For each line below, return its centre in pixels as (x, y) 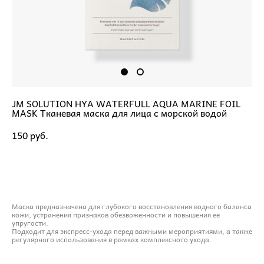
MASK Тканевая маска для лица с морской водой (119, 113)
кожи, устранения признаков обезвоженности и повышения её (116, 214)
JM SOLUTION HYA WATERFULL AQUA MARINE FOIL (126, 103)
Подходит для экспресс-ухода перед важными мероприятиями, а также (132, 231)
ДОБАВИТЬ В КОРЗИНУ (118, 168)
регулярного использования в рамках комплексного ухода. (112, 239)
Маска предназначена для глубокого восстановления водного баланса (132, 206)
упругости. (30, 222)
